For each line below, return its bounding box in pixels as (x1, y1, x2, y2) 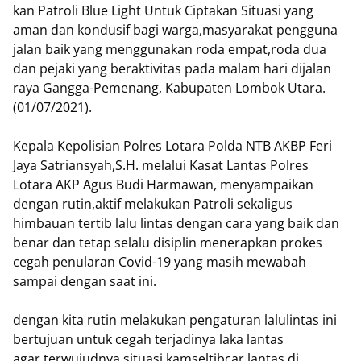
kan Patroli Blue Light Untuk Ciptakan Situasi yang (13, 2, 313, 19)
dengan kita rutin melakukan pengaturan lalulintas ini (13, 311, 337, 329)
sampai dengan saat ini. (13, 272, 156, 290)
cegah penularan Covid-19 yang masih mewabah (13, 253, 306, 271)
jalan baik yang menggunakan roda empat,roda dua (13, 40, 326, 58)
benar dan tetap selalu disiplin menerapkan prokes (13, 234, 322, 251)
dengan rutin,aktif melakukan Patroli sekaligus (13, 195, 293, 213)
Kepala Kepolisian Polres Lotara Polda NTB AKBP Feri (13, 137, 332, 155)
